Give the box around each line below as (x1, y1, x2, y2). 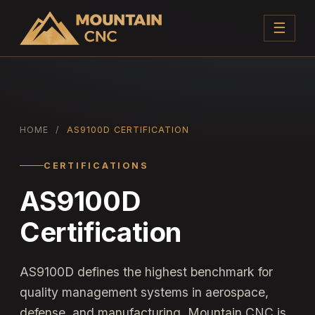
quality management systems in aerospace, (20, 284, 269, 300)
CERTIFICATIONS (44, 160, 149, 171)
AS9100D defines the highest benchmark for (20, 264, 273, 279)
